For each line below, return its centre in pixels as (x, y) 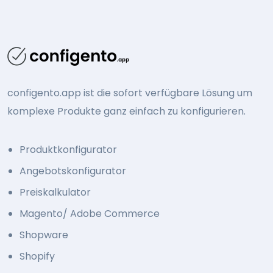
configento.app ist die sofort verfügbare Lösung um (130, 93)
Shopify (37, 256)
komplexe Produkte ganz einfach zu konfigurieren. (126, 111)
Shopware (44, 235)
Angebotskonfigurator (73, 171)
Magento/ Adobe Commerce (90, 213)
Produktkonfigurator (68, 149)
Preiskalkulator (55, 192)
